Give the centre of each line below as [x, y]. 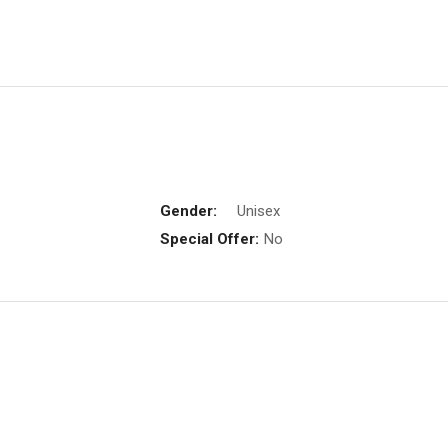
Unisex [258, 210]
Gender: [188, 210]
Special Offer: [209, 238]
